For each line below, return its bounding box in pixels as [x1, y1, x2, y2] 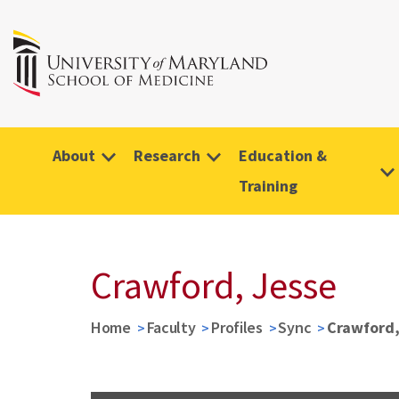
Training [239, 175, 297, 196]
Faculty [146, 317, 196, 338]
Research [134, 145, 200, 166]
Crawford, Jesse [91, 262, 337, 308]
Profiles [211, 317, 263, 338]
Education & [239, 145, 327, 166]
